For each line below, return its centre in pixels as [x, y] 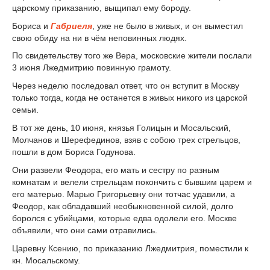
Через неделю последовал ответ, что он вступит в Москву [126, 86]
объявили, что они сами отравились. [85, 230]
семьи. [25, 110]
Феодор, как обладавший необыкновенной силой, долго [123, 206]
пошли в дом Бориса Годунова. [74, 152]
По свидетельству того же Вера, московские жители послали [132, 56]
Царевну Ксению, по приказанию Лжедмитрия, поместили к [130, 248]
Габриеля [71, 26]
